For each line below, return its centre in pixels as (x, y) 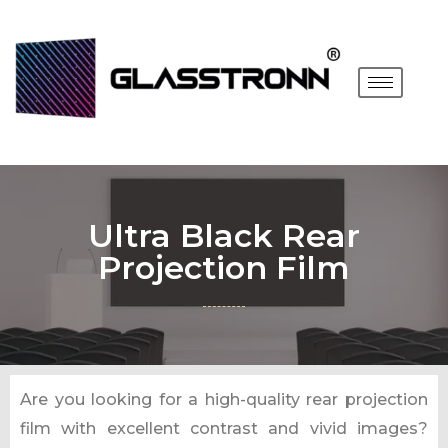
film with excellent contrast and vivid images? (224, 428)
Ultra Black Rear (224, 235)
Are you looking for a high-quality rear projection (224, 399)
